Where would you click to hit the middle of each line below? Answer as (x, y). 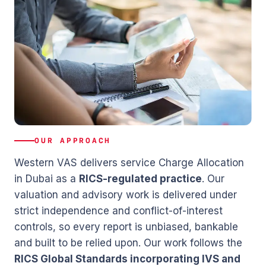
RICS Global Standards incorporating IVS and (127, 259)
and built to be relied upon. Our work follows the (128, 243)
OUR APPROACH (73, 140)
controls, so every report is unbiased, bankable (126, 227)
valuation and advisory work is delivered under (126, 194)
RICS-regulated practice (140, 178)
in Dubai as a (47, 178)
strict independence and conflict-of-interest (118, 210)
